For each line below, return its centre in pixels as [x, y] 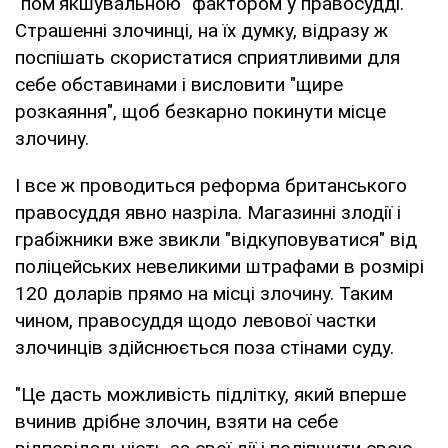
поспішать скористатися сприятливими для [207, 57]
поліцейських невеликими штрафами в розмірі [219, 266]
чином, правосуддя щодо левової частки [195, 320]
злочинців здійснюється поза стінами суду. [204, 347]
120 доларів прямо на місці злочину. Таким [204, 293]
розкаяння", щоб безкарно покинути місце [200, 111]
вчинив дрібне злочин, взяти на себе [176, 421]
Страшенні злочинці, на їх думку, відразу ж [201, 30]
